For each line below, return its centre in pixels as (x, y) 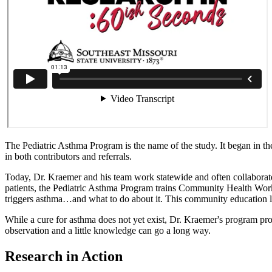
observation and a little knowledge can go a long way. (108, 230)
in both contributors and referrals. (70, 156)
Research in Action (64, 256)
